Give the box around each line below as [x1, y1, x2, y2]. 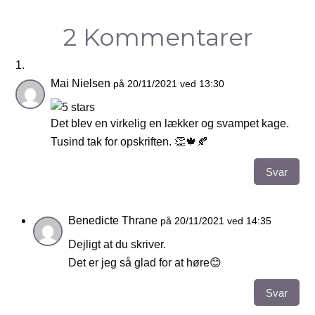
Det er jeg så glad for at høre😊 [68, 257, 222, 269]
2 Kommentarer [63, 22, 252, 53]
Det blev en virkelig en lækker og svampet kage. [51, 117, 290, 130]
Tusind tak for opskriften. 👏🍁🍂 [51, 136, 209, 148]
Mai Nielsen [51, 77, 111, 90]
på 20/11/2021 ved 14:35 [160, 215, 272, 227]
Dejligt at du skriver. [68, 238, 167, 251]
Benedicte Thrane [68, 214, 158, 227]
